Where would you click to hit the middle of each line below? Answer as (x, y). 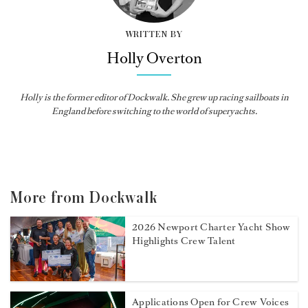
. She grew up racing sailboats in (228, 98)
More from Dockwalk (84, 198)
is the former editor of (85, 98)
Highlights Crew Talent (184, 241)
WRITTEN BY (154, 35)
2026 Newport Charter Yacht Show (211, 228)
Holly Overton (154, 58)
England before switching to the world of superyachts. (154, 111)
